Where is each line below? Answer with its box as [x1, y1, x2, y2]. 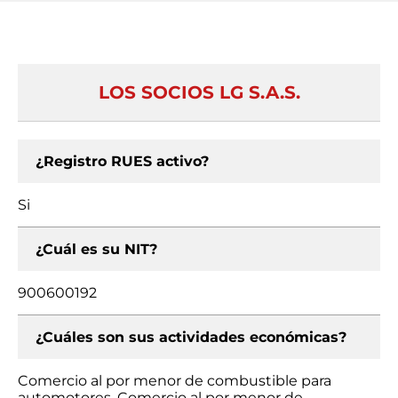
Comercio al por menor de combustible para [18, 372, 331, 389]
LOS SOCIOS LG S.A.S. [98, 82, 300, 103]
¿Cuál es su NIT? [36, 241, 157, 258]
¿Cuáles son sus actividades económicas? [36, 329, 346, 346]
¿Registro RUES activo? [36, 153, 209, 170]
